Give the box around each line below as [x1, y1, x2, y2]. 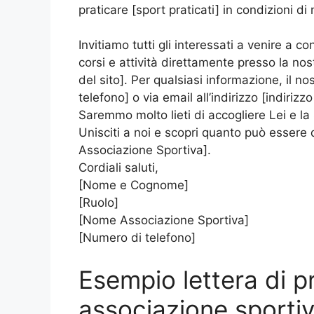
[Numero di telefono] [78, 231, 196, 245]
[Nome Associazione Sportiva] [78, 213, 249, 227]
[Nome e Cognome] [78, 178, 189, 192]
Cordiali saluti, [78, 161, 158, 175]
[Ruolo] [78, 196, 118, 210]
